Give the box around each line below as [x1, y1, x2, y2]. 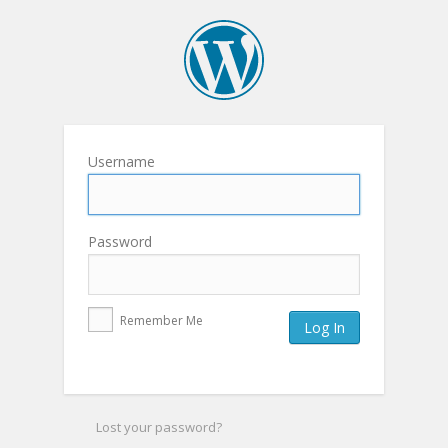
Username [88, 152, 155, 172]
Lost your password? [96, 418, 222, 437]
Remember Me [117, 312, 203, 330]
